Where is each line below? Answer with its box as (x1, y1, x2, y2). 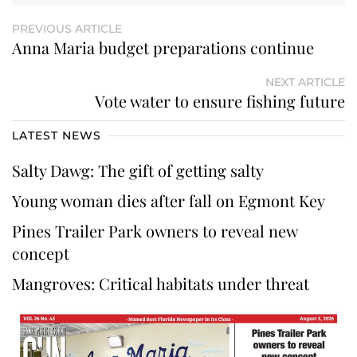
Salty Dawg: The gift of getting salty (12, 159, 264, 181)
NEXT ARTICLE (265, 74, 345, 89)
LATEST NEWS (12, 127, 101, 143)
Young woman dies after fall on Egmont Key (12, 189, 329, 211)
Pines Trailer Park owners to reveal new (12, 219, 297, 241)
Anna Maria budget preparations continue (12, 36, 314, 58)
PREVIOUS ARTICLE (12, 21, 122, 36)
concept (12, 241, 73, 264)
